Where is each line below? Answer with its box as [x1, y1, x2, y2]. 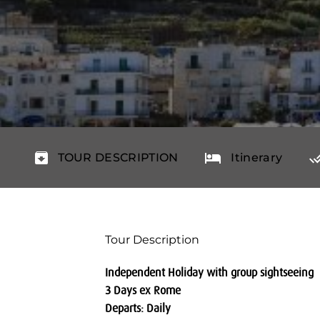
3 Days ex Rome [105, 283, 181, 297]
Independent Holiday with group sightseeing [105, 265, 314, 279]
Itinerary [231, 151, 283, 164]
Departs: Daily [105, 301, 171, 315]
